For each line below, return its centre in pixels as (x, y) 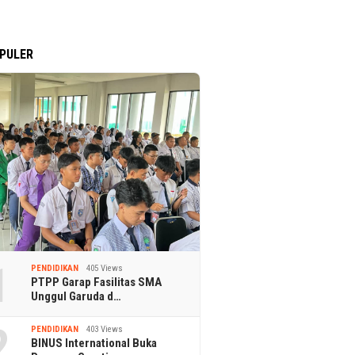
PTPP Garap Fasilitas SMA (97, 282)
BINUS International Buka (94, 343)
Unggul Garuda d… (76, 296)
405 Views (105, 268)
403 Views (105, 329)
